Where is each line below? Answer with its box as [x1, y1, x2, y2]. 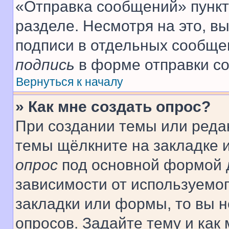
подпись [15, 56, 75, 73]
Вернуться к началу [16, 75, 123, 88]
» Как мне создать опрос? [15, 98, 211, 115]
